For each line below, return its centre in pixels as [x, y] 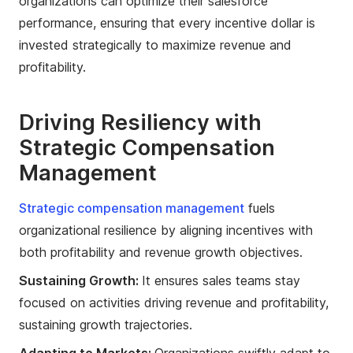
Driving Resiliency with [140, 122]
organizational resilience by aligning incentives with [166, 230]
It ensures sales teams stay [221, 280]
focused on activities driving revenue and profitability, [174, 302]
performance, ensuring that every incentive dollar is [167, 22]
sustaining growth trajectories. [106, 324]
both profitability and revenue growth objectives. [161, 252]
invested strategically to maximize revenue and [155, 45]
